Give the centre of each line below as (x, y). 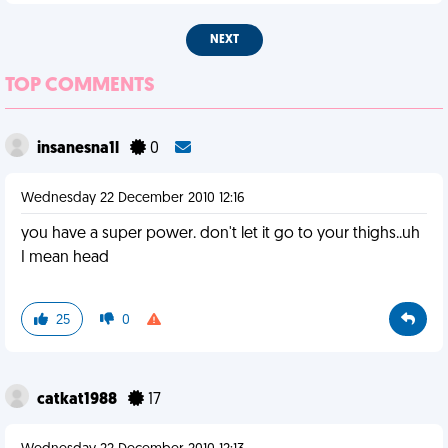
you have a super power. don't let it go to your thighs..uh (220, 234)
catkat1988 (78, 400)
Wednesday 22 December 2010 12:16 (133, 198)
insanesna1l (79, 149)
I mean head (65, 258)
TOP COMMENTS (80, 86)
